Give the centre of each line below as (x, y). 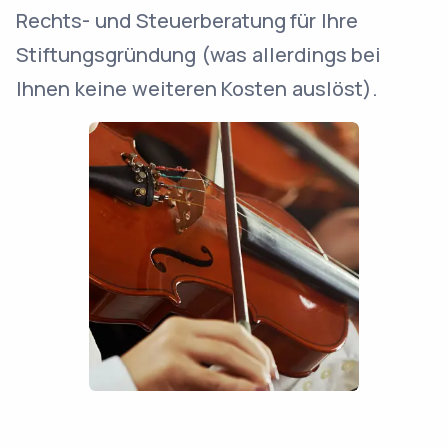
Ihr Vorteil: (67, 424)
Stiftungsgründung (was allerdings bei (199, 54)
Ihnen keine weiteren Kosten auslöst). (197, 88)
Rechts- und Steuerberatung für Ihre (187, 20)
